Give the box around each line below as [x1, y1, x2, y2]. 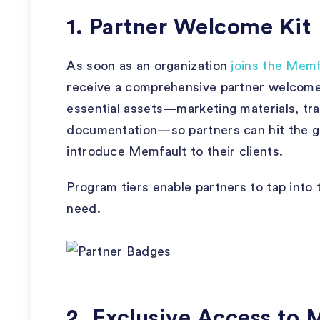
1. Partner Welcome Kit [66, 16, 311, 39]
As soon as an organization [66, 59, 231, 72]
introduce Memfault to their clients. [66, 145, 284, 158]
